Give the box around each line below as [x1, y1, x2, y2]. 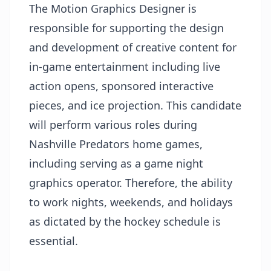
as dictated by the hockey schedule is [29, 214, 221, 229]
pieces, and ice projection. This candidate [29, 97, 241, 113]
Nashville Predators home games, [29, 136, 203, 151]
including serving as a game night [29, 155, 203, 171]
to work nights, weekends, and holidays [29, 194, 233, 209]
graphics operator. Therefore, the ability [29, 175, 232, 190]
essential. [29, 233, 78, 248]
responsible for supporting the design [29, 20, 224, 35]
